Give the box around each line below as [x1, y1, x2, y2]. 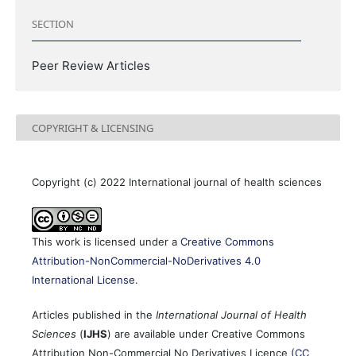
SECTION [31, 16, 74, 31]
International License [32, 273, 135, 287]
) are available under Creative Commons [107, 327, 305, 341]
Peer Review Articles [32, 58, 150, 74]
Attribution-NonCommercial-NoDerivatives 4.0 [32, 254, 261, 268]
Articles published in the [32, 308, 156, 322]
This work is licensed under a [32, 235, 180, 249]
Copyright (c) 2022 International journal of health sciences [32, 176, 322, 189]
